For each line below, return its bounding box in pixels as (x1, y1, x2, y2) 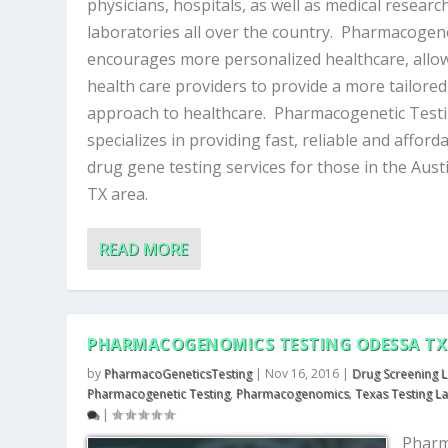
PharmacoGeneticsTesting (104, 365, 253, 382)
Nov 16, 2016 (265, 365, 340, 382)
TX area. (87, 183, 149, 205)
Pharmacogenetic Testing (87, 385, 231, 402)
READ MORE (99, 238, 189, 260)
